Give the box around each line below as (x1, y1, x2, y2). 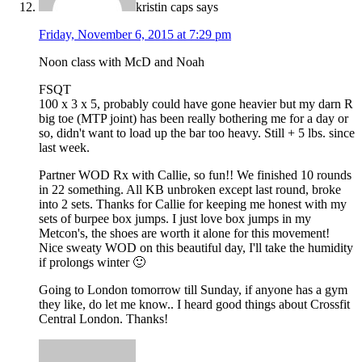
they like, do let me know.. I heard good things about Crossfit (39, 297, 350, 311)
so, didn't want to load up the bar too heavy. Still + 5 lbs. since (39, 125, 355, 140)
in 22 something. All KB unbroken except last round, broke (39, 182, 341, 196)
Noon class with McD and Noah (39, 54, 204, 69)
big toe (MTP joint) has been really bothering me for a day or (39, 111, 348, 125)
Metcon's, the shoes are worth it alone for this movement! (39, 225, 330, 240)
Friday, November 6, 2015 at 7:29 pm (39, 27, 231, 41)
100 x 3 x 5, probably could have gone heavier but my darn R (39, 96, 353, 111)
